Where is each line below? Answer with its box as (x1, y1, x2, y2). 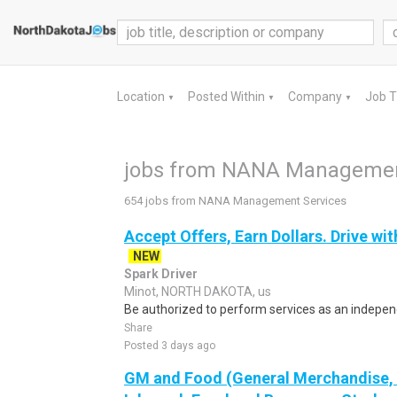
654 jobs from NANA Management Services (124, 194, 346, 207)
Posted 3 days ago (124, 339, 215, 352)
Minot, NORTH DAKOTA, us (124, 284, 271, 299)
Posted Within (188, 90, 268, 104)
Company (288, 90, 345, 104)
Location (117, 90, 167, 104)
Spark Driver (124, 267, 198, 281)
